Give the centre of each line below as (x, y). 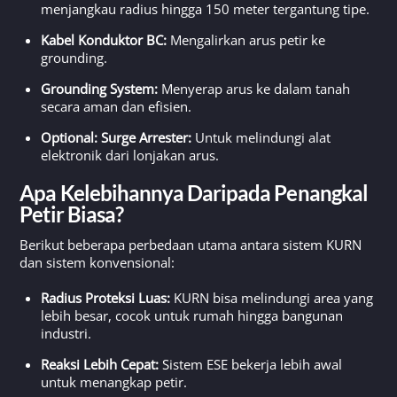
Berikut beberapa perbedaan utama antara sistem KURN (191, 245)
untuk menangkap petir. (114, 381)
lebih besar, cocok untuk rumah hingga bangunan (192, 315)
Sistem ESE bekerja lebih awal (251, 364)
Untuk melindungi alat (261, 138)
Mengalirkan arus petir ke (246, 40)
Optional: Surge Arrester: (117, 138)
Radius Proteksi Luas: (106, 297)
